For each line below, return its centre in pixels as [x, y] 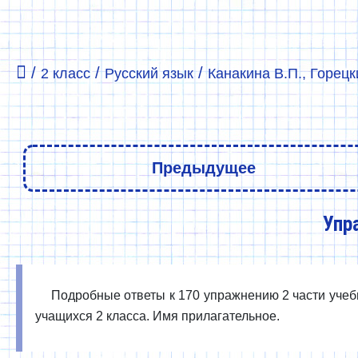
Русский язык [149, 74]
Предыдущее [203, 168]
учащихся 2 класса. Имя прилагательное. [157, 316]
